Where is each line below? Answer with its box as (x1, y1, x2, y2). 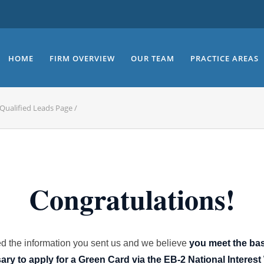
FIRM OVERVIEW (49, 53, 115, 64)
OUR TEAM (131, 53, 174, 64)
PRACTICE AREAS (190, 53, 259, 64)
